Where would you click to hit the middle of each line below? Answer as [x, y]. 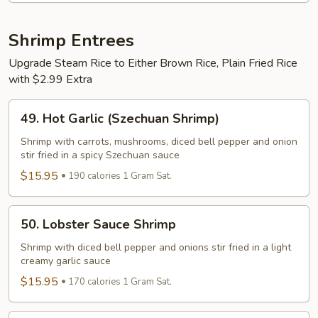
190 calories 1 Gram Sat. [120, 176]
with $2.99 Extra [50, 79]
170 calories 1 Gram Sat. [120, 281]
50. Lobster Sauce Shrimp [98, 224]
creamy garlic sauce [66, 261]
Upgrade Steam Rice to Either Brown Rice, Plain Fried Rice [153, 63]
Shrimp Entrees [71, 40]
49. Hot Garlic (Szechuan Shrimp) [120, 118]
